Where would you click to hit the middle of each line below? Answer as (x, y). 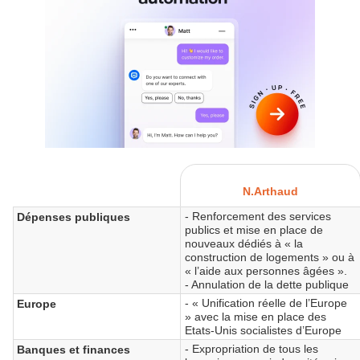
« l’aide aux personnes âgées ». (266, 270)
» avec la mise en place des (256, 316)
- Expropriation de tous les (252, 348)
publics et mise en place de (254, 229)
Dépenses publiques (73, 217)
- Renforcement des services (258, 216)
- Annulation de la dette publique (267, 284)
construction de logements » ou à (270, 257)
